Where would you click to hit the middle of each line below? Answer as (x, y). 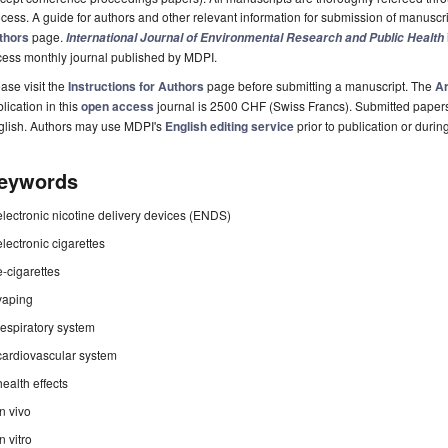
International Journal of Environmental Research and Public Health (255, 38)
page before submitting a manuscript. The (319, 86)
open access (117, 106)
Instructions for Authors (136, 86)
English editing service (229, 126)
